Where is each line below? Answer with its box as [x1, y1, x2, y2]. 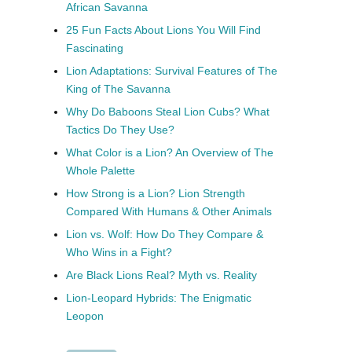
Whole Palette [66, 164, 135, 178]
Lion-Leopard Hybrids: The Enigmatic [66, 291, 251, 305]
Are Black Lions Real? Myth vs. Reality [66, 269, 257, 282]
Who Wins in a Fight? [66, 246, 172, 259]
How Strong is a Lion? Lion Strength [66, 187, 245, 200]
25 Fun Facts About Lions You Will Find [66, 24, 261, 37]
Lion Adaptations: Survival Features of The [66, 64, 277, 78]
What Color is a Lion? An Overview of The [66, 146, 273, 159]
